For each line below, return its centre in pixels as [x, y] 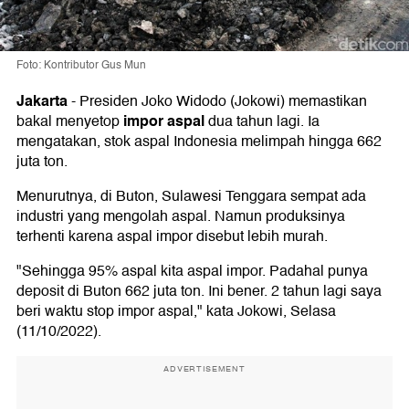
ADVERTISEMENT [204, 369]
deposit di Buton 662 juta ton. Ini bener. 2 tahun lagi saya [199, 292]
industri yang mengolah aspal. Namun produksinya [181, 217]
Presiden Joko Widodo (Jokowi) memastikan [223, 102]
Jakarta [42, 101]
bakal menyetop [70, 122]
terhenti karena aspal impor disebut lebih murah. [172, 237]
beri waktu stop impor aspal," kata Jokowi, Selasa [176, 312]
